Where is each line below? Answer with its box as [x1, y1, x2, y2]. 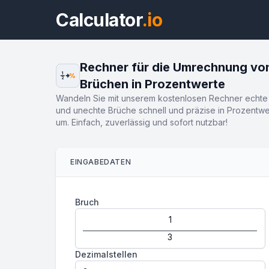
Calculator [56, 9, 142, 31]
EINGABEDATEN [70, 157, 131, 166]
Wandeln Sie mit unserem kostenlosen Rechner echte [56, 93, 268, 103]
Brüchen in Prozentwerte [80, 77, 225, 91]
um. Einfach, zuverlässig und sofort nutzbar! [56, 117, 228, 127]
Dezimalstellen [75, 249, 138, 259]
